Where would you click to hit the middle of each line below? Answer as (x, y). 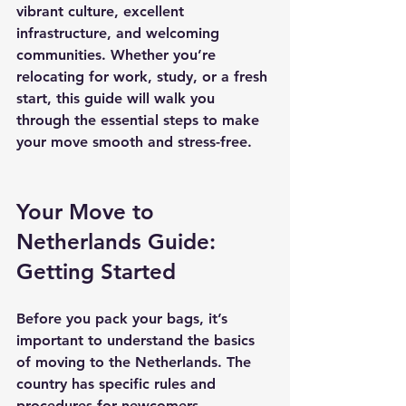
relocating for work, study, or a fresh (144, 77)
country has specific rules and (118, 384)
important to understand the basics (138, 340)
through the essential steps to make (140, 120)
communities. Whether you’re (118, 55)
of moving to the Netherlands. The (136, 362)
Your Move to (88, 212)
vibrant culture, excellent (102, 11)
